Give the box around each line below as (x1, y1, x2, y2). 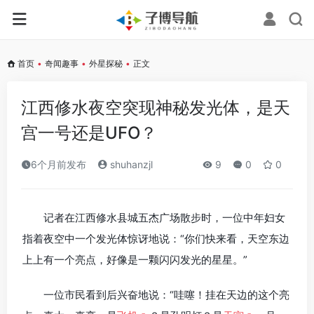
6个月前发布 (31, 158, 86, 170)
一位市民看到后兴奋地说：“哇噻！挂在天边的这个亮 (43, 288, 289, 301)
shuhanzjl (107, 158, 153, 170)
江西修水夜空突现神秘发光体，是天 (21, 97, 290, 118)
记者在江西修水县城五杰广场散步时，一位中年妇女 (43, 211, 285, 224)
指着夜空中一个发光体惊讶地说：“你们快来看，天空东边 (22, 232, 289, 245)
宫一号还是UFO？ (21, 123, 157, 143)
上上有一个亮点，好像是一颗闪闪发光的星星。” (22, 253, 247, 266)
